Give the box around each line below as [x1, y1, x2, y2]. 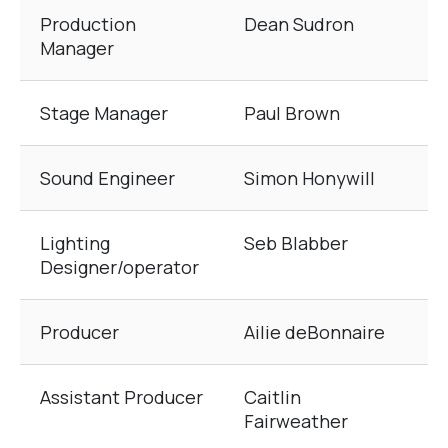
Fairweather [244, 409, 348, 434]
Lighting [40, 231, 110, 256]
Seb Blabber [244, 231, 348, 256]
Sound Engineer [40, 166, 175, 191]
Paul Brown [244, 101, 340, 126]
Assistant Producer [40, 385, 203, 410]
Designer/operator [40, 255, 199, 280]
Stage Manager [40, 101, 168, 126]
